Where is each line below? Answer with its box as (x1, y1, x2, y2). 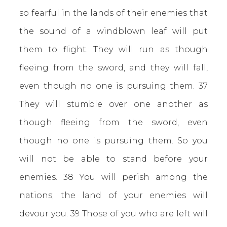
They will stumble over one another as (19, 99, 208, 109)
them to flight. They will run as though (19, 45, 208, 54)
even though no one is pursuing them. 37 (19, 81, 208, 91)
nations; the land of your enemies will (19, 191, 208, 200)
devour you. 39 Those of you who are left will (19, 209, 208, 218)
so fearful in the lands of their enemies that (19, 8, 208, 18)
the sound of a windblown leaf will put (19, 26, 208, 36)
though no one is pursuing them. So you (19, 136, 208, 145)
